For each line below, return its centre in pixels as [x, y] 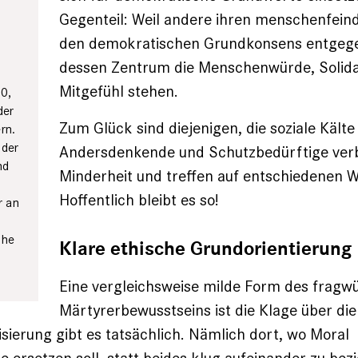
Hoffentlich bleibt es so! [139, 200]
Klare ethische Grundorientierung [205, 249]
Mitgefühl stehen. [119, 91]
